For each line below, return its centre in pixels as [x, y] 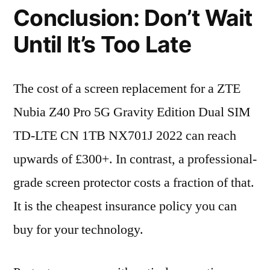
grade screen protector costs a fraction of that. [134, 183]
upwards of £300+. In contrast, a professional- [135, 159]
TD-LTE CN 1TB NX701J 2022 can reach [125, 136]
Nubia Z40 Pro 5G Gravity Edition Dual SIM [132, 112]
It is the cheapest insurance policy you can [125, 206]
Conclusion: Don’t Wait [133, 18]
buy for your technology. [78, 230]
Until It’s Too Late [102, 44]
